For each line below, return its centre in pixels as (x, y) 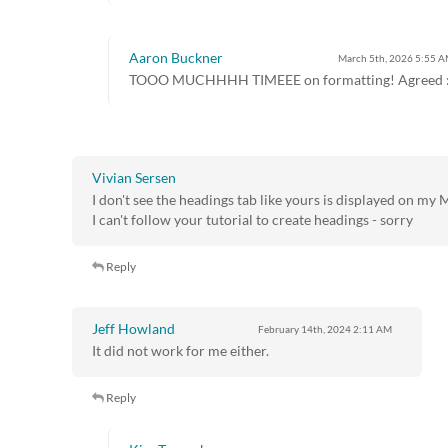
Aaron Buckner (176, 58)
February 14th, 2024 (304, 329)
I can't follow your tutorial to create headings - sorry (252, 220)
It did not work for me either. (180, 351)
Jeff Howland (133, 329)
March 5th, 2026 (375, 58)
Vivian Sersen (134, 178)
